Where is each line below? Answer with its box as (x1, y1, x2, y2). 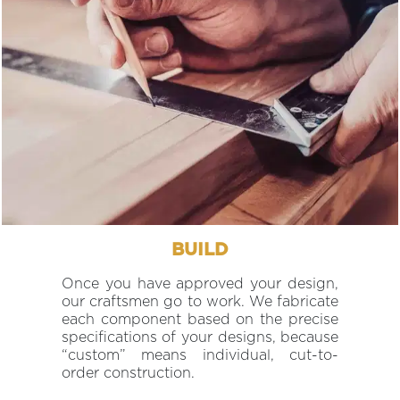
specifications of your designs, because (61, 330, 339, 345)
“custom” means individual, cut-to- (61, 348, 339, 362)
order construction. (61, 366, 195, 380)
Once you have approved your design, (61, 277, 339, 291)
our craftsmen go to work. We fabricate (61, 295, 339, 309)
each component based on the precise (61, 312, 339, 327)
